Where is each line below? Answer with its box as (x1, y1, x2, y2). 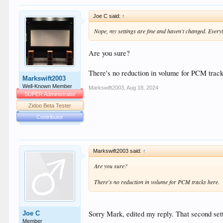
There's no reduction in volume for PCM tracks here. (94, 177, 220, 186)
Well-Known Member (22, 83, 73, 89)
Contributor (36, 113, 64, 120)
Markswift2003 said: (93, 147, 143, 154)
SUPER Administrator (24, 91, 76, 97)
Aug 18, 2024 (126, 84, 159, 91)
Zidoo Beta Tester (28, 102, 72, 109)
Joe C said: (93, 12, 122, 19)
